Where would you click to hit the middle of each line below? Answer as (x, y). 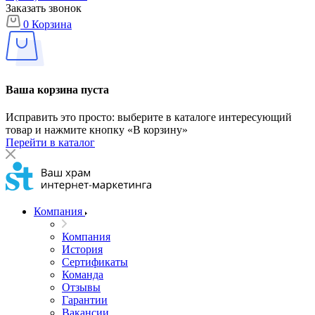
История (82, 250)
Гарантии (85, 300)
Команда (83, 275)
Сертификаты (95, 262)
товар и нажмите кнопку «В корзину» (97, 130)
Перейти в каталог (50, 143)
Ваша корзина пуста (57, 89)
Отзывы (81, 288)
